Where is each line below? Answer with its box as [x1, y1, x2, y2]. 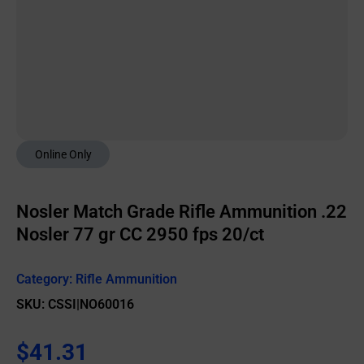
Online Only [34, 148, 92, 161]
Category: [16, 271, 76, 287]
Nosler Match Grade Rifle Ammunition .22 [16, 201, 347, 222]
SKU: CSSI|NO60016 [16, 297, 134, 312]
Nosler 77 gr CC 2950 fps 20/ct [16, 224, 264, 245]
